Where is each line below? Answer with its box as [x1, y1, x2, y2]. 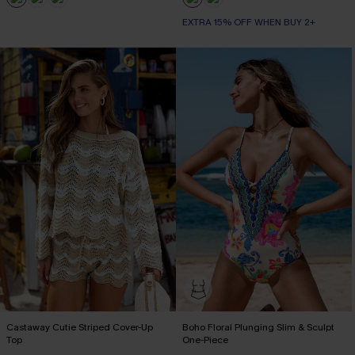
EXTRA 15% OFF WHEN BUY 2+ [182, 16, 315, 29]
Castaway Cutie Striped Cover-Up [6, 321, 153, 334]
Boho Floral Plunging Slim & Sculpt [182, 321, 334, 334]
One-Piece [182, 334, 228, 346]
